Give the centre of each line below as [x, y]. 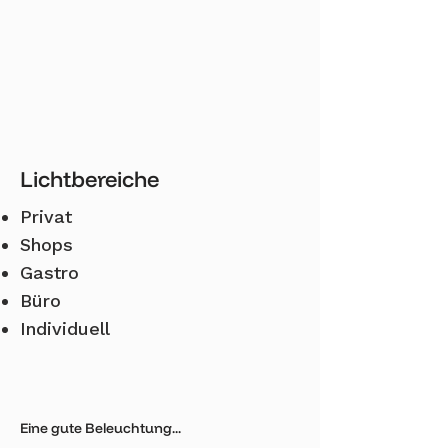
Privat [46, 216]
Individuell [65, 328]
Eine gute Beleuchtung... [100, 428]
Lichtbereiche [89, 179]
